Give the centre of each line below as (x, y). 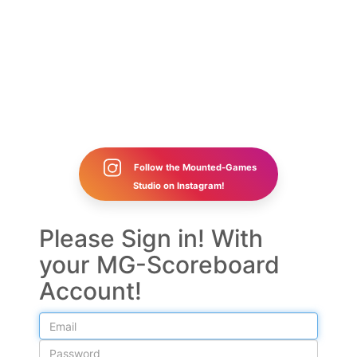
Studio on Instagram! (178, 185)
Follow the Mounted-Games (194, 167)
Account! (90, 291)
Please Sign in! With (151, 238)
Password (66, 346)
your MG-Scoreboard (159, 265)
